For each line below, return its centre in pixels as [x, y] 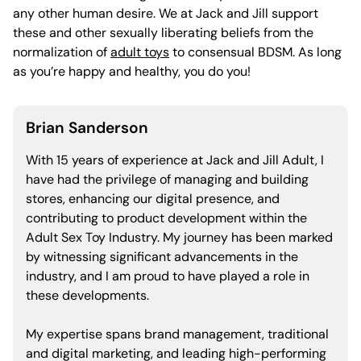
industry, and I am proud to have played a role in [168, 276]
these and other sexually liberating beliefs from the [163, 33]
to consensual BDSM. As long [255, 52]
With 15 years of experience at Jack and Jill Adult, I [175, 160]
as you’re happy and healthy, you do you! [132, 72]
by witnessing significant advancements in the [162, 257]
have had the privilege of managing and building [167, 180]
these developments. [87, 296]
